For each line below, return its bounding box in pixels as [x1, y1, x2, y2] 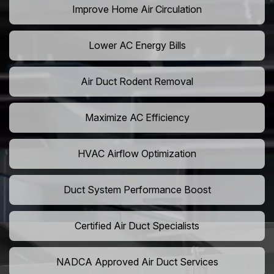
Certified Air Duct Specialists [75, 220, 199, 232]
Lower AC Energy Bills [88, 39, 186, 52]
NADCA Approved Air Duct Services [56, 256, 218, 268]
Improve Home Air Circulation [72, 3, 202, 16]
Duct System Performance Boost [63, 183, 211, 196]
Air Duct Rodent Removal [81, 75, 193, 88]
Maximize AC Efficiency [84, 111, 190, 124]
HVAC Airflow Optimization [78, 147, 196, 160]
